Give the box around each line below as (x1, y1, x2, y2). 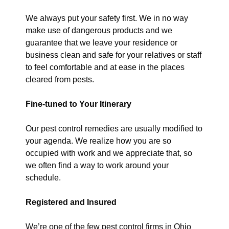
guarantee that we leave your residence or (26, 38, 177, 47)
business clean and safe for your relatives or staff (26, 51, 201, 59)
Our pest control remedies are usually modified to (26, 124, 202, 133)
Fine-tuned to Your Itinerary (26, 100, 131, 108)
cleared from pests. (26, 75, 94, 84)
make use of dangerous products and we (26, 26, 172, 35)
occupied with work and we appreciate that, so (26, 149, 192, 157)
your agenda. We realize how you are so (26, 136, 171, 145)
